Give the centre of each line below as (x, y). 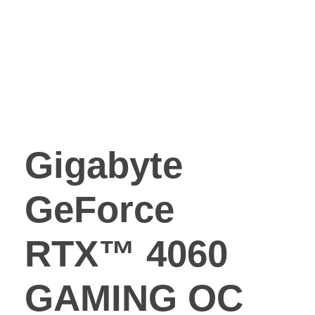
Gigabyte (104, 165)
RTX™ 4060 (126, 254)
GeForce (99, 210)
